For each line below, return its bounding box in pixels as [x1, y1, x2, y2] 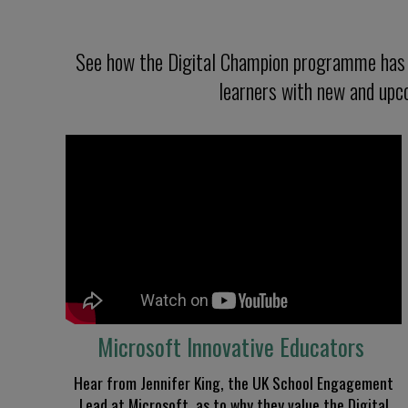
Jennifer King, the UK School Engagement [140, 371, 394, 395]
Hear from [74, 371, 141, 395]
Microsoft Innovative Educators [97, 330, 365, 364]
